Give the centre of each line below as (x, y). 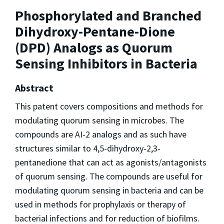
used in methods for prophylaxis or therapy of (100, 204)
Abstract (34, 88)
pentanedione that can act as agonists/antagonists (111, 162)
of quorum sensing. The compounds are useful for (109, 176)
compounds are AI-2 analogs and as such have (101, 134)
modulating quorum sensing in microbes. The (99, 120)
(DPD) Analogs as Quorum (94, 48)
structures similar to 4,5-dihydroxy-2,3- (88, 148)
